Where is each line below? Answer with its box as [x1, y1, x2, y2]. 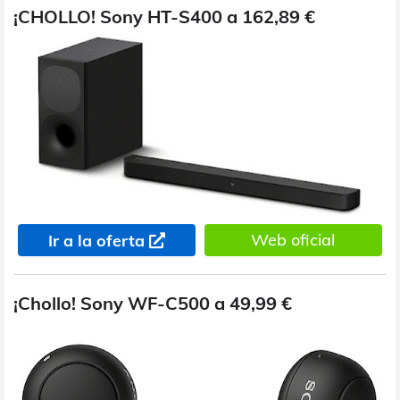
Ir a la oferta [47, 229, 145, 251]
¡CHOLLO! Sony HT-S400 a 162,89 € [13, 4, 315, 28]
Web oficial [251, 229, 336, 250]
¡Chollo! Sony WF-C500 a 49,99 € [13, 291, 292, 314]
